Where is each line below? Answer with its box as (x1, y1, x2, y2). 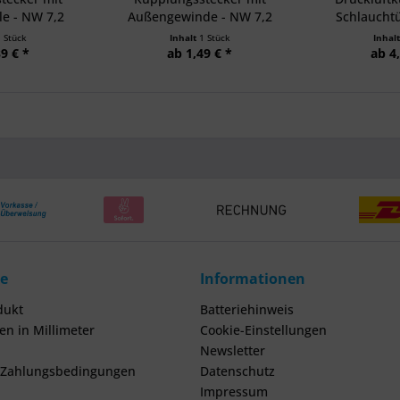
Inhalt (169, 31, 199, 44)
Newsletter (200, 342, 265, 359)
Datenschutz (200, 362, 275, 379)
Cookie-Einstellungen (200, 321, 327, 338)
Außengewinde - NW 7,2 (127, 8, 272, 25)
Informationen (200, 269, 305, 288)
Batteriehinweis (200, 301, 294, 318)
